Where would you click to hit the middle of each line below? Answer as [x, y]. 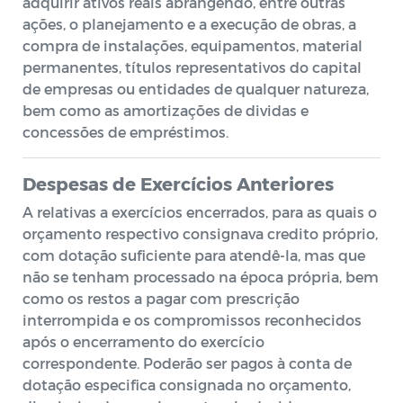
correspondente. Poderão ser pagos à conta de [187, 363]
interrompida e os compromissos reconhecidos [192, 320]
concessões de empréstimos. [125, 132]
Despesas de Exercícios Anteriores [178, 184]
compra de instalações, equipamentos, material [193, 45]
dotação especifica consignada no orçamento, [187, 385]
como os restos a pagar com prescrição [161, 298]
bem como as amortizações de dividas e [166, 110]
